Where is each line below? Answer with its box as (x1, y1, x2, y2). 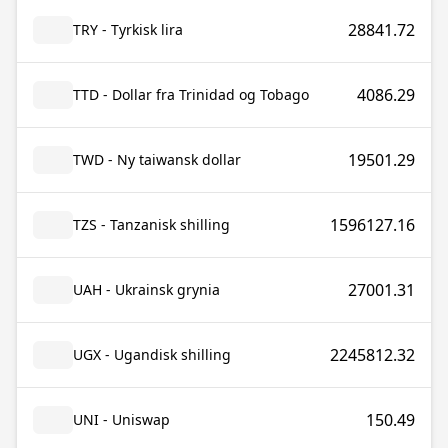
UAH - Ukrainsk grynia (73, 280, 220, 299)
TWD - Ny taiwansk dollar (73, 150, 241, 169)
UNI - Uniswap (73, 410, 170, 429)
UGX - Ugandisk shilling (73, 345, 231, 364)
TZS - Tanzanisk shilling (73, 215, 230, 234)
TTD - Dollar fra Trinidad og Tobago (73, 85, 309, 104)
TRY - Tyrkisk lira (73, 20, 183, 39)
